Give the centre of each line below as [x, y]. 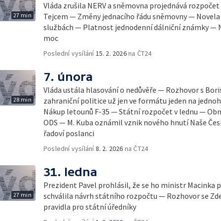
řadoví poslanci [69, 133]
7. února [68, 77]
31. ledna [70, 172]
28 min [22, 99]
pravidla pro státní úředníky [90, 207]
